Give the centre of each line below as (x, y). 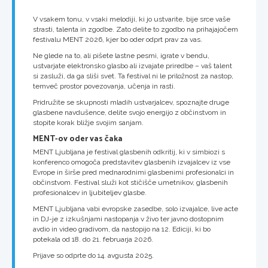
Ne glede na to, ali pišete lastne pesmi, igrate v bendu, (121, 55)
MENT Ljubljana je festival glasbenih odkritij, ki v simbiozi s (129, 152)
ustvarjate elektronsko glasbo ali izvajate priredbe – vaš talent (133, 66)
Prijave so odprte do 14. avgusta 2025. (93, 255)
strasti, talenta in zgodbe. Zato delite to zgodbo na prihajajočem (135, 29)
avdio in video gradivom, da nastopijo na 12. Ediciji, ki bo (122, 229)
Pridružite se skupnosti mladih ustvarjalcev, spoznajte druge (131, 102)
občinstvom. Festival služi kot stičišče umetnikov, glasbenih (130, 182)
